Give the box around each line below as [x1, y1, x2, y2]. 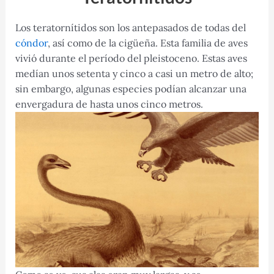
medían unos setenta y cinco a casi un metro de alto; [15, 67, 253, 80]
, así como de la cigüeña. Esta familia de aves [47, 37, 248, 50]
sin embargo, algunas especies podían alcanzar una [15, 83, 246, 95]
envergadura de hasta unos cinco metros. [15, 98, 203, 111]
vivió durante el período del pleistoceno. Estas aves [15, 52, 247, 65]
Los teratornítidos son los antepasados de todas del [15, 21, 246, 34]
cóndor [15, 37, 48, 50]
